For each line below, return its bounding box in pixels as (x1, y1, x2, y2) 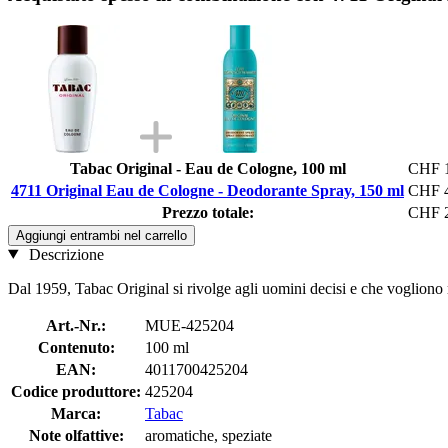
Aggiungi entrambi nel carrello (16, 227, 187, 243)
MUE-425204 (145, 316, 234, 334)
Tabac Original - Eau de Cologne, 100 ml (69, 159, 346, 177)
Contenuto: (37, 338, 115, 356)
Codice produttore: (11, 382, 141, 400)
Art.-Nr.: (46, 316, 106, 334)
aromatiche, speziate (145, 426, 272, 444)
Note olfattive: (28, 426, 124, 444)
